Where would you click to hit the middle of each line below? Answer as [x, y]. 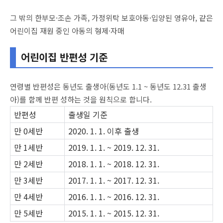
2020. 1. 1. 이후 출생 [104, 131]
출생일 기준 [88, 114]
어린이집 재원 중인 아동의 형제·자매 [67, 30]
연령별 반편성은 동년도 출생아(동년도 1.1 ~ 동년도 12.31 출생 [108, 86]
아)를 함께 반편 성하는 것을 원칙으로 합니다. [81, 99]
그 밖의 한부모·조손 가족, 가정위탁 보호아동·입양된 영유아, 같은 [111, 17]
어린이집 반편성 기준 [64, 57]
